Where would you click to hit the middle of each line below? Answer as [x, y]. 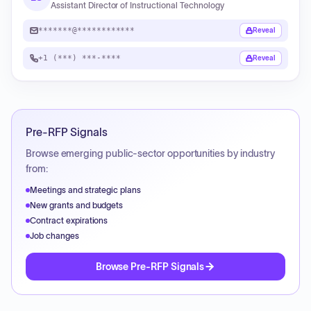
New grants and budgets [77, 205]
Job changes [54, 236]
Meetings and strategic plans [86, 190]
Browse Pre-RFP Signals [150, 267]
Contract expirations [69, 220]
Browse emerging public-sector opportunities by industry [151, 153]
